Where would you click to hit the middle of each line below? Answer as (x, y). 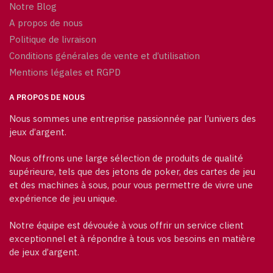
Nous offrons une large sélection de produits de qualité (126, 158)
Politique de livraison (53, 40)
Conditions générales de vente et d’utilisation (105, 56)
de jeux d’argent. (44, 252)
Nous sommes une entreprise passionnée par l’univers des (133, 119)
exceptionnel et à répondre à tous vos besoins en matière (132, 238)
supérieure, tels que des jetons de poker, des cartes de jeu (132, 172)
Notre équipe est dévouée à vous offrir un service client (126, 225)
